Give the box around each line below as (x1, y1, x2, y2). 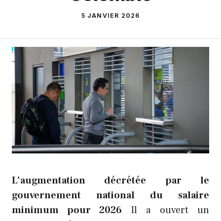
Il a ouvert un (122, 204, 209, 217)
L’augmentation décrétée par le (12, 174, 209, 187)
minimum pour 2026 (12, 204, 122, 217)
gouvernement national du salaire (12, 189, 209, 202)
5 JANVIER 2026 (81, 11, 140, 19)
